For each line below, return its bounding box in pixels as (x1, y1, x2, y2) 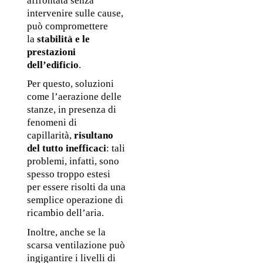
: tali (106, 143, 125, 154)
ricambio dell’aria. (26, 207, 106, 219)
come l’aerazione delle (26, 91, 122, 103)
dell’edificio (26, 59, 79, 70)
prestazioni (26, 46, 76, 58)
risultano (73, 130, 113, 141)
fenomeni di (26, 117, 77, 129)
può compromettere (26, 20, 108, 32)
